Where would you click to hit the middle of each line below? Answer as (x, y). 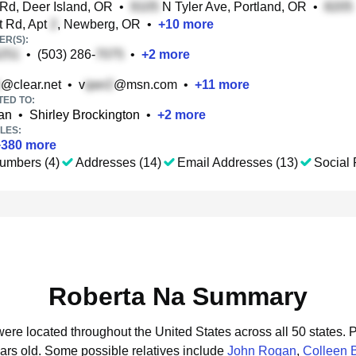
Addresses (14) (118, 163)
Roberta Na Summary (178, 296)
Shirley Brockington (85, 115)
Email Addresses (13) (238, 163)
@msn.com (145, 85)
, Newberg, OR (99, 24)
